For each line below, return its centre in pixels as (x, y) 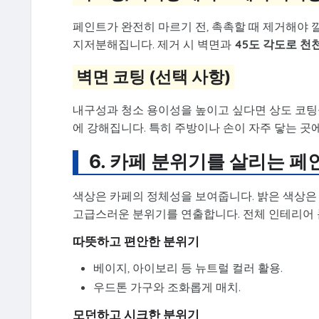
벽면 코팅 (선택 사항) (153, 77)
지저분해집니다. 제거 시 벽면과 (153, 45)
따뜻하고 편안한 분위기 (136, 241)
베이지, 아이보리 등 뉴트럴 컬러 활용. (188, 268)
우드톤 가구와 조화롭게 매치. (167, 287)
